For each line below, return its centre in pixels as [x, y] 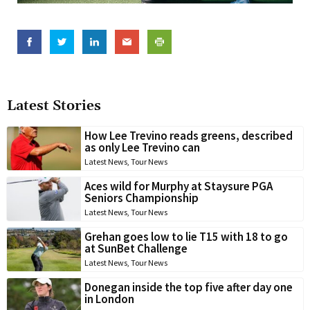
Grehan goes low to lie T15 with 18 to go [186, 237]
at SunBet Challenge [136, 249]
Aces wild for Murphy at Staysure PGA [179, 186]
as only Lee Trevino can [142, 148]
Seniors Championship [142, 198]
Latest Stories [54, 106]
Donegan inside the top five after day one [189, 288]
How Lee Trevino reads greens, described [189, 136]
